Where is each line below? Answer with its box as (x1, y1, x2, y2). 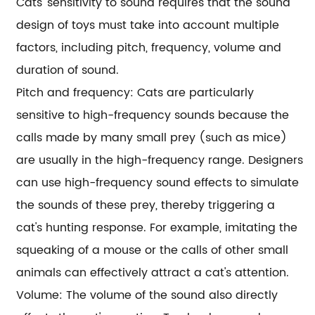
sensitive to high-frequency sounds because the (16, 106, 290, 124)
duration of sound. (16, 61, 120, 79)
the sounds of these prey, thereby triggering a (16, 196, 276, 214)
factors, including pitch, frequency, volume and (16, 39, 282, 57)
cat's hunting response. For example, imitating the (16, 219, 298, 237)
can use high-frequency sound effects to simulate (16, 174, 300, 192)
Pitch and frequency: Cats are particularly (16, 84, 255, 102)
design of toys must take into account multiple (16, 16, 280, 34)
